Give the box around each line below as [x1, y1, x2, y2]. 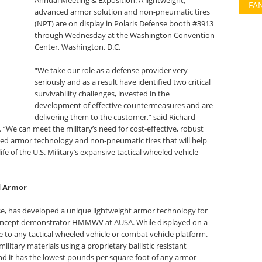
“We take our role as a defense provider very [35, 65, 188, 75]
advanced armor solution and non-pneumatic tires [35, 6, 211, 17]
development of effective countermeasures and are [35, 100, 213, 111]
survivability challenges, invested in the [35, 88, 170, 99]
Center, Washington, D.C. [35, 42, 121, 52]
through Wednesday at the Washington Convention [35, 30, 215, 40]
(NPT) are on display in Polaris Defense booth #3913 [35, 18, 214, 29]
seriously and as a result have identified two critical [35, 77, 211, 87]
